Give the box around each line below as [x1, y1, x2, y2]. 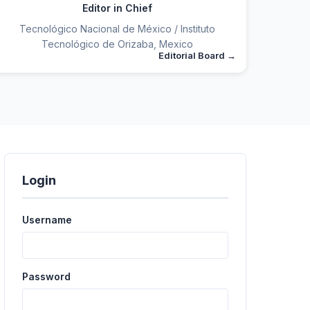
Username [22, 214, 72, 226]
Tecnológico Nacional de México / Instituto [19, 23, 215, 35]
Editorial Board [158, 50, 227, 62]
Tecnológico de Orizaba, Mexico [41, 38, 193, 51]
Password [22, 271, 71, 283]
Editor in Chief [82, 2, 152, 15]
